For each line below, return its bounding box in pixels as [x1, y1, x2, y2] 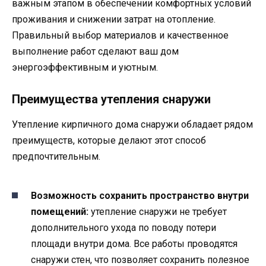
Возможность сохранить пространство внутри [31, 189, 249, 201]
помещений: [31, 205, 88, 217]
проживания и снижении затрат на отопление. [12, 14, 216, 26]
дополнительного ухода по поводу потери [31, 221, 216, 233]
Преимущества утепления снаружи [12, 92, 211, 107]
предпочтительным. [12, 151, 100, 163]
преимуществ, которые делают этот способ [12, 135, 206, 147]
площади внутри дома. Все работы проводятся [31, 237, 237, 249]
